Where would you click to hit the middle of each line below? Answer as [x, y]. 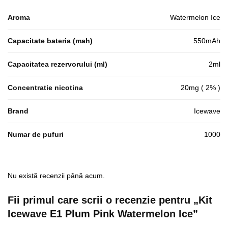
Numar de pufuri [36, 134]
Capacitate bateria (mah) [50, 40]
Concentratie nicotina [45, 87]
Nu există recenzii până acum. [56, 175]
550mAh [207, 40]
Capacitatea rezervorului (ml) [58, 64]
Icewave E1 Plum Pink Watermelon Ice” [103, 213]
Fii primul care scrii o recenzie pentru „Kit [110, 200]
